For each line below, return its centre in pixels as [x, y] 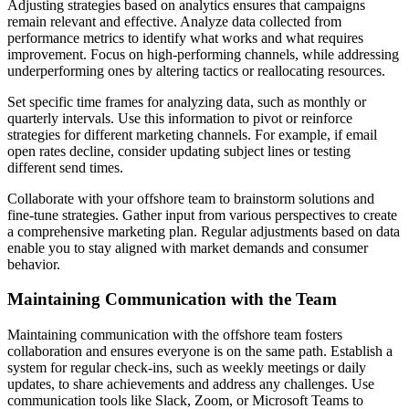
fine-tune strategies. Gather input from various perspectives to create [202, 215]
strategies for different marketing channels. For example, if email [192, 134]
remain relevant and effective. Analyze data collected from [174, 21]
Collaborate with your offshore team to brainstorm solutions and [191, 198]
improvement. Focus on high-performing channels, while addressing [203, 54]
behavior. [34, 264]
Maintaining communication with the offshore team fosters [175, 335]
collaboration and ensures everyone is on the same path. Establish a [200, 351]
